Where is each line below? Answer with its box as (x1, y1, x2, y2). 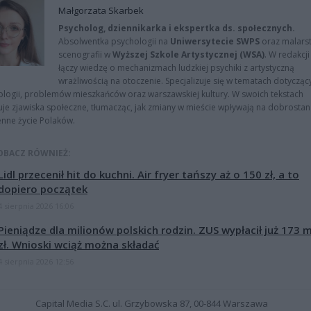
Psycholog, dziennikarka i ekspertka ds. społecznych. (58, 22, 295, 35)
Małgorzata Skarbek (58, 4, 144, 17)
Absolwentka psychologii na (58, 35, 170, 48)
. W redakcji (264, 49, 310, 61)
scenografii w (58, 49, 112, 61)
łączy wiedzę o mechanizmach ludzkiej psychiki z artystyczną (58, 62, 294, 74)
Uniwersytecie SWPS (170, 35, 260, 48)
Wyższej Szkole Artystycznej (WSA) (112, 49, 264, 61)
